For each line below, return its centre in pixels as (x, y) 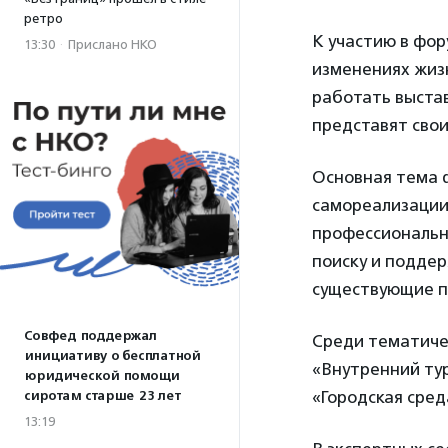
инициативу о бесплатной (112, 356)
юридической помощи (101, 376)
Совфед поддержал (90, 336)
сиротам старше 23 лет (102, 396)
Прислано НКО (112, 44)
